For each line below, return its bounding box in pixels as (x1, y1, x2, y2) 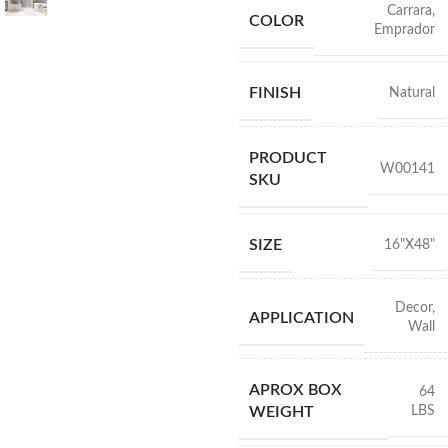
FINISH (248, 85, 301, 101)
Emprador (373, 23, 435, 37)
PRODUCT (248, 150, 327, 166)
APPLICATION (248, 309, 354, 326)
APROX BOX (248, 382, 342, 398)
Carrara (386, 4, 432, 18)
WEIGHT (248, 404, 314, 420)
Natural (388, 86, 435, 100)
